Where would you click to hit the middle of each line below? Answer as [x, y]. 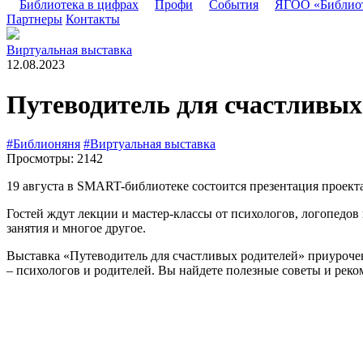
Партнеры [34, 19]
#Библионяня [43, 144]
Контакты [93, 19]
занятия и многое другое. [76, 228]
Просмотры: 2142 [55, 159]
